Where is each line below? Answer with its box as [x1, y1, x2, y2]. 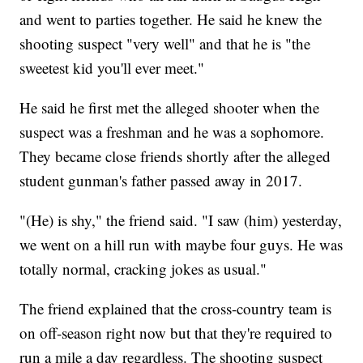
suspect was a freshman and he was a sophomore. [19, 122, 325, 143]
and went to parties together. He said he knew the [19, 9, 322, 30]
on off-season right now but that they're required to [19, 322, 333, 344]
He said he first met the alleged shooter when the [19, 97, 320, 118]
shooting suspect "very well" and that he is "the [19, 33, 311, 54]
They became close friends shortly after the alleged [19, 146, 331, 167]
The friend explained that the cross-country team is [19, 298, 332, 319]
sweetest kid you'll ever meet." [19, 58, 205, 79]
